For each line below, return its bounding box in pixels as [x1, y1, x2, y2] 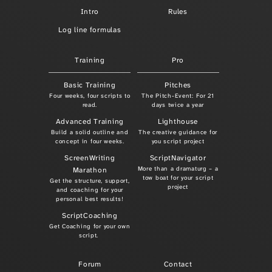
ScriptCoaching [61, 211, 118, 220]
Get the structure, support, [50, 177, 130, 185]
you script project [151, 137, 205, 145]
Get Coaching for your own [49, 222, 131, 230]
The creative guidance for [138, 128, 218, 136]
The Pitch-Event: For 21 [141, 92, 214, 100]
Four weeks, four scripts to [49, 92, 131, 100]
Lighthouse [157, 117, 199, 126]
